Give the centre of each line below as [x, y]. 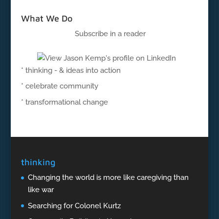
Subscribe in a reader [110, 33]
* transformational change [64, 102]
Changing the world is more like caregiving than [108, 178]
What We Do [46, 18]
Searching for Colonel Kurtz [74, 206]
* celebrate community [59, 86]
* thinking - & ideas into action [71, 70]
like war [41, 190]
